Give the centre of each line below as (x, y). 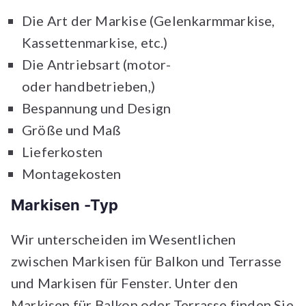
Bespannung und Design (98, 108)
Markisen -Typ (67, 205)
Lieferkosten (64, 152)
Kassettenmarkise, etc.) (96, 43)
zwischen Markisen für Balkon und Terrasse (147, 261)
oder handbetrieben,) (90, 86)
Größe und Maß (73, 130)
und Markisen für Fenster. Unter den (125, 283)
